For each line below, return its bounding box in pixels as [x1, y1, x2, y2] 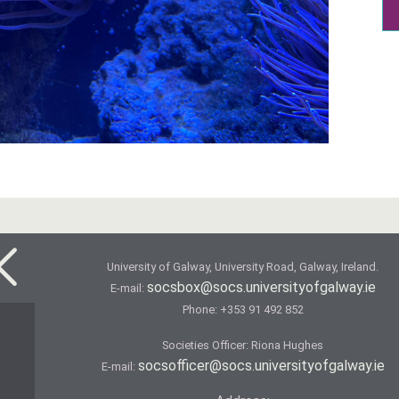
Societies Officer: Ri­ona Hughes [162, 338, 324, 352]
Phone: [182, 302, 220, 316]
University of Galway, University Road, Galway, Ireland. [107, 259, 379, 273]
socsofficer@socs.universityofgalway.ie [137, 356, 385, 374]
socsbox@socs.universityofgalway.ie [146, 278, 376, 296]
